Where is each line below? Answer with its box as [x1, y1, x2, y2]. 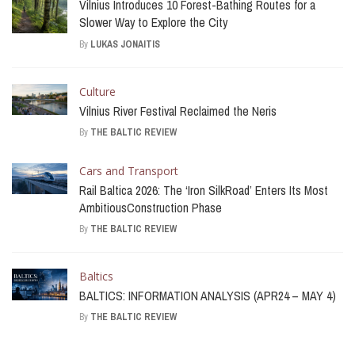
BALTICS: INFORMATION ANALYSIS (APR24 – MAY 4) [79, 288, 336, 305]
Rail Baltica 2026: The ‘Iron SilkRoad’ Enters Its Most [79, 181, 328, 199]
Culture [79, 83, 116, 99]
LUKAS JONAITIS [90, 37, 160, 51]
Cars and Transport [79, 162, 178, 178]
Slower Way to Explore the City [79, 14, 227, 32]
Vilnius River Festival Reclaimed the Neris [79, 102, 277, 120]
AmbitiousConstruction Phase [79, 199, 222, 216]
